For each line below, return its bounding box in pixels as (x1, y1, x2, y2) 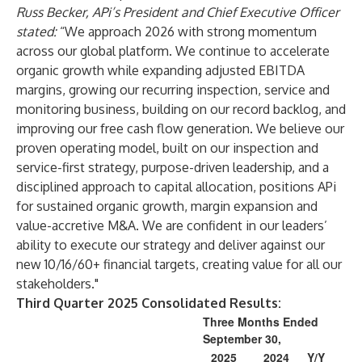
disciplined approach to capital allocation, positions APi (16, 179, 336, 195)
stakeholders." (16, 276, 99, 292)
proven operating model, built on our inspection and (16, 140, 318, 156)
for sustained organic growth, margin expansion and (16, 198, 318, 214)
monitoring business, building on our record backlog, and (16, 101, 346, 117)
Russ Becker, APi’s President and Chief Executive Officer (16, 4, 339, 20)
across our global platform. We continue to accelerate (16, 43, 330, 59)
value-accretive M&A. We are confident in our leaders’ (16, 217, 327, 234)
